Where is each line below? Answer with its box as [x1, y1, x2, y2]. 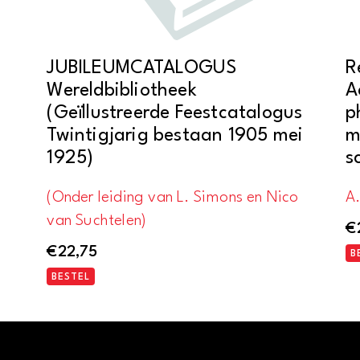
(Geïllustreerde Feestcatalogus [47, 103, 303, 123]
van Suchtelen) [47, 212, 147, 229]
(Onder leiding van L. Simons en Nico [47, 189, 299, 206]
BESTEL [51, 272, 91, 283]
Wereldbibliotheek [47, 80, 197, 100]
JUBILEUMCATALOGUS [47, 58, 236, 78]
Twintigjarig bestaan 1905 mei [47, 125, 304, 145]
